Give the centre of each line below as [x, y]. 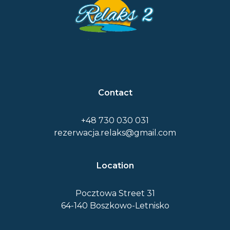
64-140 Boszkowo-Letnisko [115, 205]
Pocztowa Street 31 [115, 193]
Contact [115, 92]
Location [115, 165]
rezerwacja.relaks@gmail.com [115, 132]
